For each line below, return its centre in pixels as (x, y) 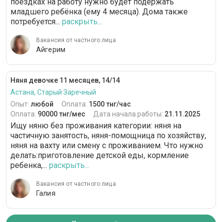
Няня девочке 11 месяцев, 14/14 (65, 81)
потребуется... (35, 22)
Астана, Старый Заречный (53, 92)
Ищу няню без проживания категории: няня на (96, 126)
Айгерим (51, 50)
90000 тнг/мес (61, 114)
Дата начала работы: (129, 114)
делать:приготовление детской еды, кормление (100, 156)
